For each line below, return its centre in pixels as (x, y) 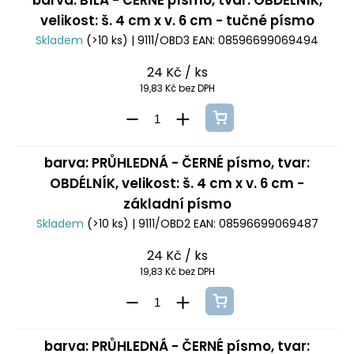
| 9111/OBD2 (161, 224)
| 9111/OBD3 (160, 41)
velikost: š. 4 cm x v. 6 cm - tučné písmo (177, 21)
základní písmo (177, 204)
